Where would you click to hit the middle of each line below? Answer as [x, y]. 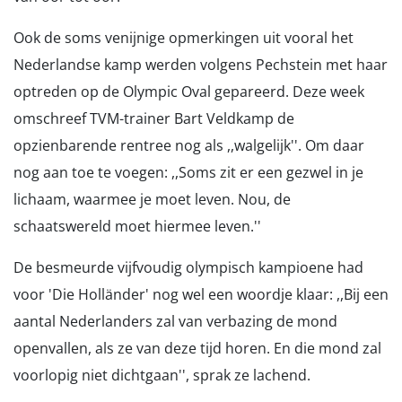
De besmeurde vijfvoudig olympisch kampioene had [188, 267]
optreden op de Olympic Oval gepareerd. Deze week [189, 92]
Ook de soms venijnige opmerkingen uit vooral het [184, 38]
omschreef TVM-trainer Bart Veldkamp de [154, 118]
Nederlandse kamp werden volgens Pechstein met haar [201, 65]
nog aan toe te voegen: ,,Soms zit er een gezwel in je [188, 172]
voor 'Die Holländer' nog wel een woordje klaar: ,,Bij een [201, 294]
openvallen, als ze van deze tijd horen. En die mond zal [197, 348]
